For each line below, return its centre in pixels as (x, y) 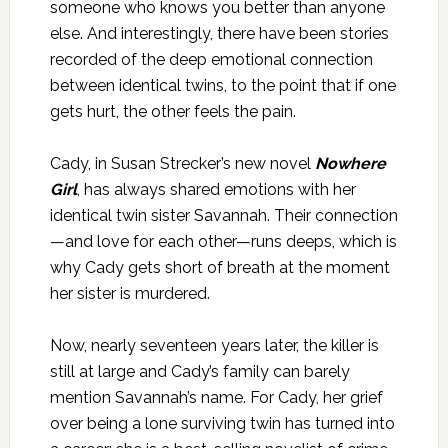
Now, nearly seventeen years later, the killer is (214, 345)
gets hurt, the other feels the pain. (172, 111)
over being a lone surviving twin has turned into (222, 423)
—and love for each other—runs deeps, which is (223, 241)
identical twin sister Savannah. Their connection (223, 215)
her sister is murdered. (129, 293)
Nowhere (350, 163)
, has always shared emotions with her (216, 189)
